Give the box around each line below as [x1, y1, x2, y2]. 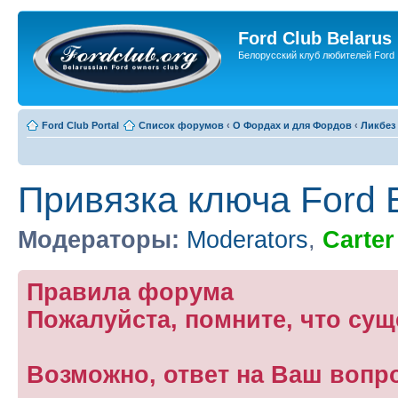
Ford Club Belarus [238, 28, 392, 48]
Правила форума [27, 278, 234, 306]
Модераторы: [18, 227, 179, 253]
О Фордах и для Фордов [233, 120, 352, 131]
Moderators [187, 227, 308, 253]
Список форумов [139, 120, 224, 131]
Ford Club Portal [42, 120, 119, 131]
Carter [322, 227, 394, 253]
